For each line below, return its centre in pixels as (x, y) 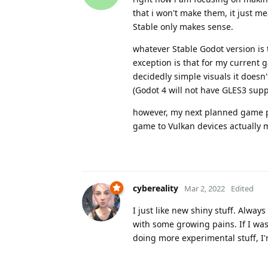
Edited (242, 188)
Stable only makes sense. (183, 26)
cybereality (156, 188)
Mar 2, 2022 (205, 188)
